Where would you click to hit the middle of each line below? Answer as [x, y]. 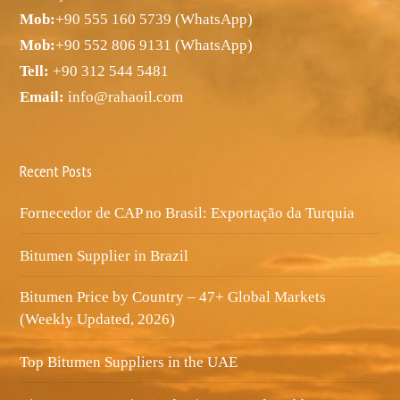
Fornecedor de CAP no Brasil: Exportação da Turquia [187, 213]
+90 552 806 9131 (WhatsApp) [154, 46]
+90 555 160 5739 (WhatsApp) [154, 20]
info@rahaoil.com [124, 97]
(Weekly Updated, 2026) [98, 320]
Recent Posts [56, 171]
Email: [42, 97]
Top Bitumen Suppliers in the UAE [129, 362]
